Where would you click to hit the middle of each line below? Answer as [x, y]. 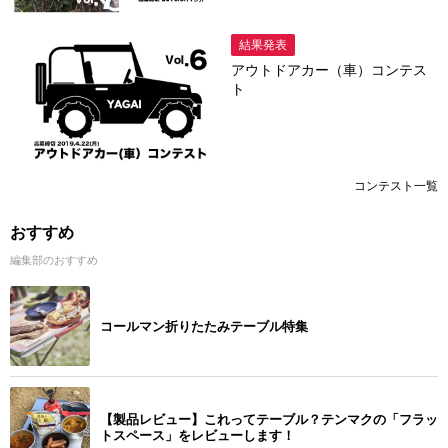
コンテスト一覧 [396, 186]
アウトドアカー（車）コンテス [329, 69]
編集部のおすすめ [54, 260]
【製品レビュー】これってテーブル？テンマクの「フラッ [269, 420]
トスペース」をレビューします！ [197, 436]
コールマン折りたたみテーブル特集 [204, 327]
